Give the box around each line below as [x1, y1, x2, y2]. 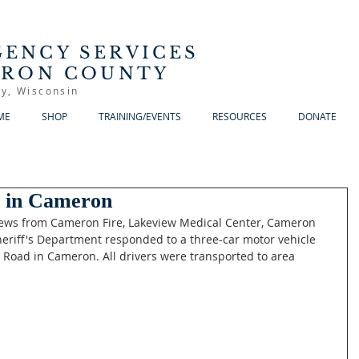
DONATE [297, 110, 337, 123]
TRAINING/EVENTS [98, 110, 181, 123]
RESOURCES [212, 110, 267, 123]
